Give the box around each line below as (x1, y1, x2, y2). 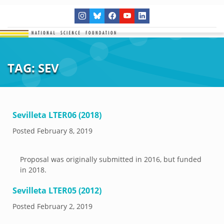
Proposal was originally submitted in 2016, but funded (20, 154, 201, 164)
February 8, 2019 (37, 126, 92, 135)
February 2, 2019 (37, 201, 92, 211)
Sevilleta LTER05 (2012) (12, 185, 101, 196)
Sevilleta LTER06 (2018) (12, 109, 101, 120)
